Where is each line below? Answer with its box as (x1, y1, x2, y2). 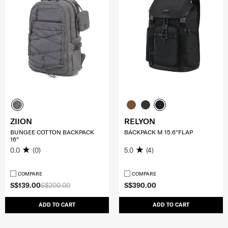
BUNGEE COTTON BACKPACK (10, 128, 94, 136)
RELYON (124, 116, 155, 127)
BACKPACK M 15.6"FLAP (124, 128, 193, 136)
